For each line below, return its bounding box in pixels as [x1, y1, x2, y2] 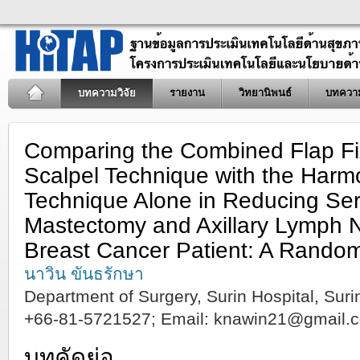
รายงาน [170, 87, 205, 99]
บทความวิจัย [78, 87, 136, 99]
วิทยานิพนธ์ [239, 87, 292, 99]
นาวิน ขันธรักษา [24, 264, 144, 283]
